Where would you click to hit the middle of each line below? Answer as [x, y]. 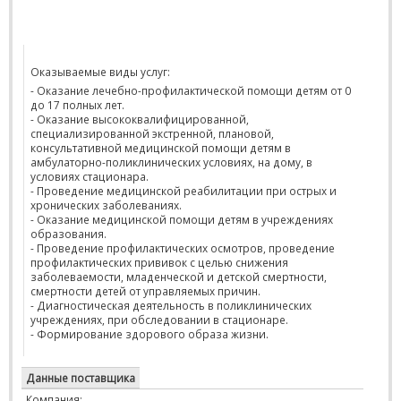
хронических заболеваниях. [106, 205]
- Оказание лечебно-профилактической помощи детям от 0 [191, 90]
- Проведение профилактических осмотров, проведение [183, 248]
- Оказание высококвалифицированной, [140, 119]
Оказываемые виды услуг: [100, 72]
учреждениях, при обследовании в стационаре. [159, 320]
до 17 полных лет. [77, 105]
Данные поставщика [81, 378]
